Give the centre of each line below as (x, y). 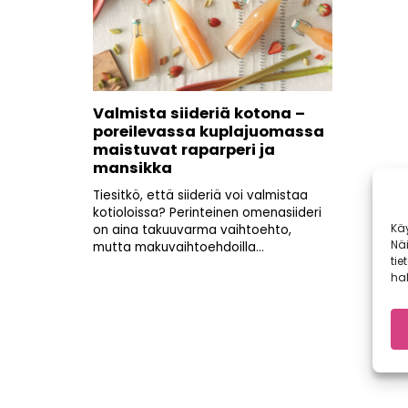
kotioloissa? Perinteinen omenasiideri (207, 213)
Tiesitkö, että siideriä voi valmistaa (200, 195)
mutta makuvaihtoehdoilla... (178, 247)
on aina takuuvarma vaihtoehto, (192, 230)
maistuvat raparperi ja (184, 150)
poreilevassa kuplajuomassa (209, 132)
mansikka (133, 168)
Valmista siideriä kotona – (199, 113)
